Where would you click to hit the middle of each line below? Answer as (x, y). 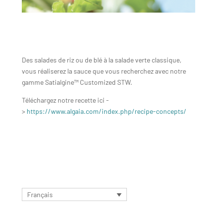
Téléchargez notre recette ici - (65, 100)
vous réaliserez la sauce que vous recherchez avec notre (104, 71)
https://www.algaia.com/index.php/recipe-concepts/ (106, 111)
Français (40, 195)
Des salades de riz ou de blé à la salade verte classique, (101, 60)
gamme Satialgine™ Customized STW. (77, 82)
